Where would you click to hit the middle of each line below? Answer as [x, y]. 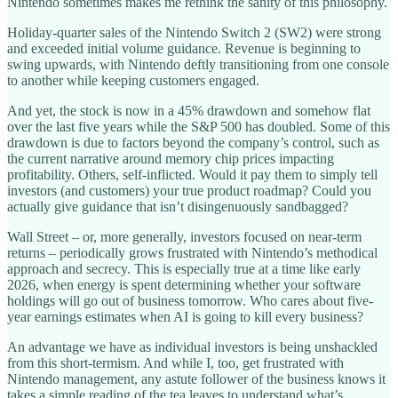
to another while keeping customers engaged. [133, 80]
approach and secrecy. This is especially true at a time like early [184, 268]
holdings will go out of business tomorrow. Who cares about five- [190, 300]
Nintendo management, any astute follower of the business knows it [196, 378]
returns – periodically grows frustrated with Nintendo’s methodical [192, 252]
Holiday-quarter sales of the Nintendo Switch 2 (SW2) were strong [194, 32]
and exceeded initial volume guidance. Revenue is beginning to [184, 48]
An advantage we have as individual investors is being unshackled [192, 346]
